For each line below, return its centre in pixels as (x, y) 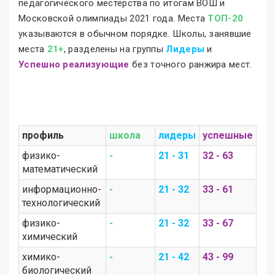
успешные (228, 135)
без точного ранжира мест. (191, 64)
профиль (43, 135)
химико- (41, 257)
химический (50, 236)
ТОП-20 (226, 18)
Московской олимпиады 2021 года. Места (113, 18)
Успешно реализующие (74, 64)
